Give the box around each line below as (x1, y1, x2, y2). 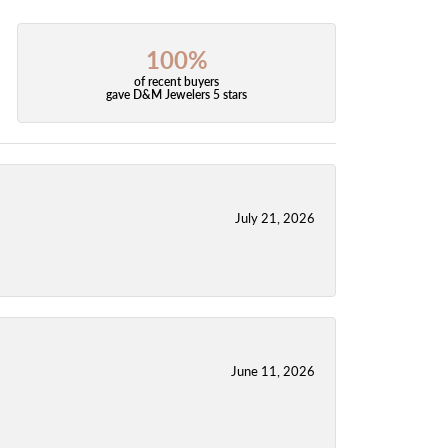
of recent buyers (134, 73, 220, 91)
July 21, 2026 (235, 208, 315, 227)
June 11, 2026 (231, 361, 315, 380)
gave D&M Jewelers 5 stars (106, 86, 248, 104)
